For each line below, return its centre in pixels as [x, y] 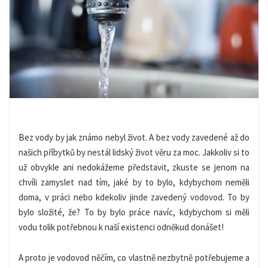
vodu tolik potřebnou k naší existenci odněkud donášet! [121, 227]
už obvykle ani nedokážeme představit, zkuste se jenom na [134, 167]
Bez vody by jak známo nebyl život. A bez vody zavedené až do [134, 137]
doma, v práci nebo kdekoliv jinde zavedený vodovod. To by [134, 197]
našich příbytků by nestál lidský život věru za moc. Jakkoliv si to [134, 152]
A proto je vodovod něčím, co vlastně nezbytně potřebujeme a [134, 257]
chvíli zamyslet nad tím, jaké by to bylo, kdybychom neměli [134, 182]
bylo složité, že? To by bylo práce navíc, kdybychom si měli [134, 212]
